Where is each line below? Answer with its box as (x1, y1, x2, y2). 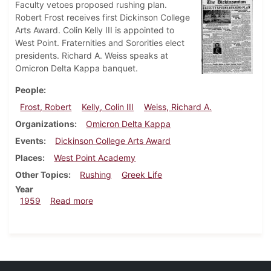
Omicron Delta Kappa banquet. (15, 63, 138, 74)
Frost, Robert (20, 102, 72, 113)
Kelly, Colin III (82, 102, 134, 113)
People (15, 85, 44, 96)
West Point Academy (54, 152, 136, 163)
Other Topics (15, 169, 68, 180)
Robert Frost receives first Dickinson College (15, 12, 190, 23)
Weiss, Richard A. (143, 102, 212, 113)
